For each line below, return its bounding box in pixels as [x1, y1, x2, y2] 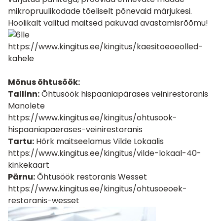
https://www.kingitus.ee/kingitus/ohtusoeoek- [8, 183, 187, 194]
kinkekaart [8, 159, 49, 171]
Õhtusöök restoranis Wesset [35, 171, 147, 183]
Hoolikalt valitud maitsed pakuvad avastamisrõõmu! [8, 17, 208, 29]
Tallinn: [8, 88, 39, 100]
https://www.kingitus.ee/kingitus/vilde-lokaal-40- [8, 147, 201, 159]
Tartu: [8, 136, 34, 147]
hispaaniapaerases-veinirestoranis [8, 124, 143, 135]
